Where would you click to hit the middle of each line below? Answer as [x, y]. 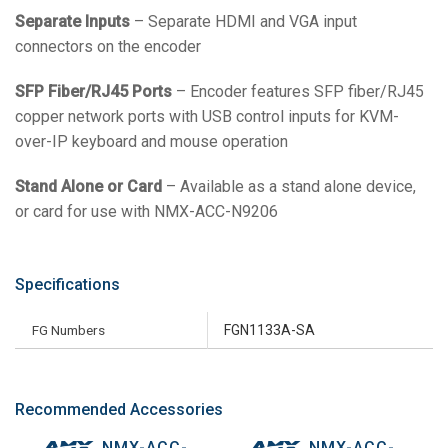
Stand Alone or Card [88, 186]
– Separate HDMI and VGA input [243, 21]
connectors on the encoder [108, 46]
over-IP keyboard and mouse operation [151, 141]
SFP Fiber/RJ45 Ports [93, 91]
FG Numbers [68, 329]
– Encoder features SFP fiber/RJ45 [298, 91]
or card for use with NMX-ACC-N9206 [146, 211]
